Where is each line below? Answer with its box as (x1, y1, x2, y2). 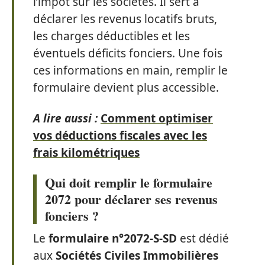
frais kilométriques (33, 144, 140, 160)
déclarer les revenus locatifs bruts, (33, 11, 217, 27)
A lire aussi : (33, 110, 98, 126)
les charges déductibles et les (33, 28, 190, 44)
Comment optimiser (101, 110, 213, 126)
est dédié (177, 231, 229, 246)
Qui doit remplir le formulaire (45, 173, 212, 192)
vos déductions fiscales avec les (33, 127, 207, 143)
